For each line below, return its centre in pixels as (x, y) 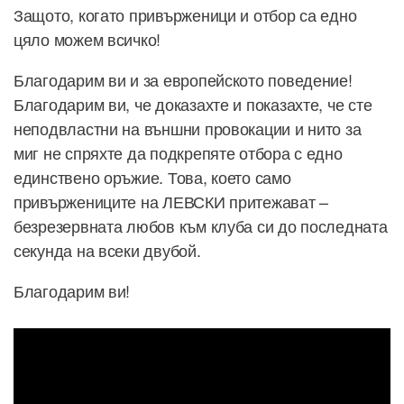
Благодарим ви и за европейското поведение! (183, 80)
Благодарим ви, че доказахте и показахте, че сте (193, 104)
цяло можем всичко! (87, 39)
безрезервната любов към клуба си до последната (201, 226)
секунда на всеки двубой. (107, 250)
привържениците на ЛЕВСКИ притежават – (171, 202)
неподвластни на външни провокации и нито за (188, 129)
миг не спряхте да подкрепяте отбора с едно (178, 153)
